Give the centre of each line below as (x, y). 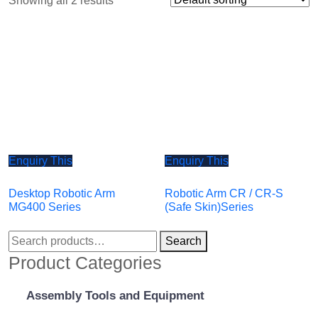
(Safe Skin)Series (209, 207)
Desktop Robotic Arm (62, 193)
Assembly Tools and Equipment (115, 295)
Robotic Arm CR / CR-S (224, 193)
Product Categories (85, 262)
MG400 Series (45, 207)
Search (183, 241)
